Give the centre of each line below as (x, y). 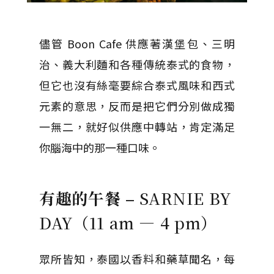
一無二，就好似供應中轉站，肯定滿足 (137, 126)
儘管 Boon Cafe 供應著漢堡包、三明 (137, 43)
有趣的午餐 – (90, 198)
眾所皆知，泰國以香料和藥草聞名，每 (137, 258)
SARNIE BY (186, 198)
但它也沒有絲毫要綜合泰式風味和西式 (137, 85)
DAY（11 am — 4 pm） (128, 222)
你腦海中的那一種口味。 (100, 147)
